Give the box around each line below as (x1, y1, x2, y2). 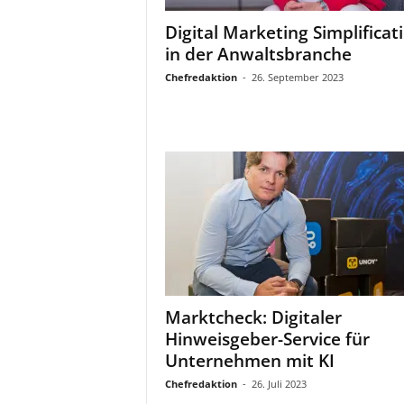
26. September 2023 (251, 70, 344, 84)
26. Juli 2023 (251, 377, 307, 390)
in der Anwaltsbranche (164, 42, 352, 66)
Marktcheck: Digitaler (164, 306, 342, 329)
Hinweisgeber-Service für (164, 327, 370, 351)
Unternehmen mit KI (164, 349, 335, 372)
